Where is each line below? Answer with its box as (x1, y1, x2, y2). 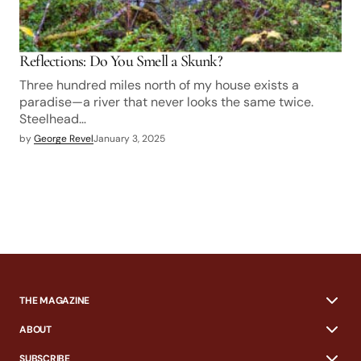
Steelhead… (19, 110, 86, 127)
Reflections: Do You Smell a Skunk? (19, 51, 222, 71)
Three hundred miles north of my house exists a (19, 76, 299, 93)
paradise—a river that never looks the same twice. (19, 93, 313, 110)
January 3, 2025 (93, 131, 165, 145)
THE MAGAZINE (19, 293, 90, 307)
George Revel (34, 131, 93, 145)
